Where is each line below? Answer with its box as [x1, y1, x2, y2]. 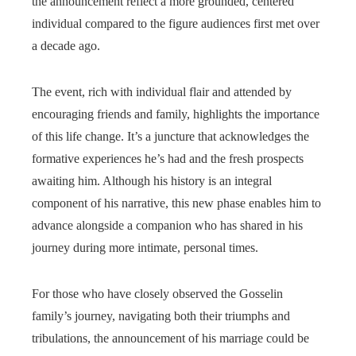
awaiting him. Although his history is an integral [32, 174, 272, 188]
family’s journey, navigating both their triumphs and [32, 309, 290, 323]
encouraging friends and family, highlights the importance [32, 107, 319, 121]
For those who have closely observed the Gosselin [32, 287, 283, 300]
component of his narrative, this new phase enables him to [32, 196, 321, 210]
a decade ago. [32, 39, 100, 52]
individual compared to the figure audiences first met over [32, 17, 319, 30]
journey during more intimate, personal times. [32, 241, 258, 254]
